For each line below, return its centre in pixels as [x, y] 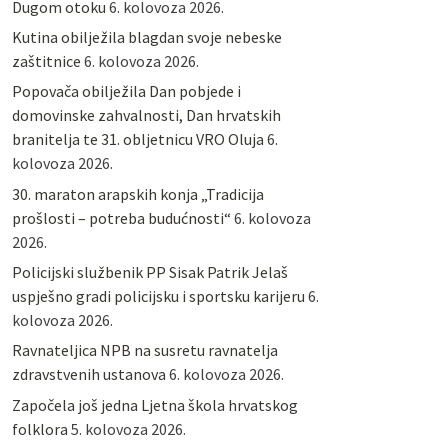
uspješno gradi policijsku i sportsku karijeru [158, 296]
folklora [39, 428]
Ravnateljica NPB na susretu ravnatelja [144, 350]
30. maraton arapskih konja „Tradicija [137, 193]
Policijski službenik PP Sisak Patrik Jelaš [149, 272]
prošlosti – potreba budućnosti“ [121, 217]
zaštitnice [46, 60]
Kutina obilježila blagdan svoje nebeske [146, 36]
